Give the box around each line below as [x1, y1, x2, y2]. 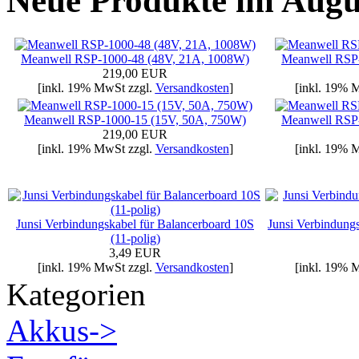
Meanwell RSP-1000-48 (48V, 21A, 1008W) [21, 51, 249, 66]
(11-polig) [110, 231, 160, 245]
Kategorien [6, 276, 146, 312]
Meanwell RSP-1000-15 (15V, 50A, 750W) [24, 112, 246, 127]
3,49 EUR [109, 245, 161, 260]
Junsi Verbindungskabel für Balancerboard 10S [16, 216, 254, 231]
